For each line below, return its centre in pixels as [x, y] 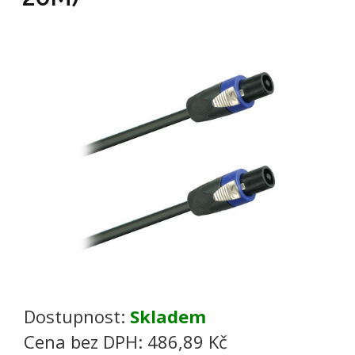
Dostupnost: [77, 316]
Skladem [168, 316]
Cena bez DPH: [86, 342]
